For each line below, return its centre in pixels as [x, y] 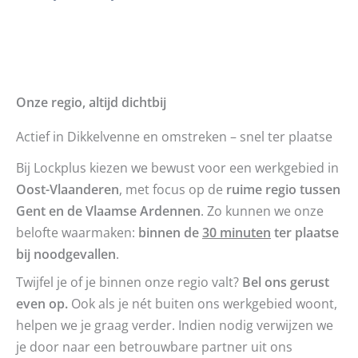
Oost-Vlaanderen [68, 189]
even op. [42, 304]
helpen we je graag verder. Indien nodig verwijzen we [175, 325]
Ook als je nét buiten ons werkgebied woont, [203, 304]
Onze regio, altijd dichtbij [91, 102]
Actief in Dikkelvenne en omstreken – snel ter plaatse [174, 136]
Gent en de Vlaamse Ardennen [108, 211]
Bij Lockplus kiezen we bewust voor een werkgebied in [177, 167]
